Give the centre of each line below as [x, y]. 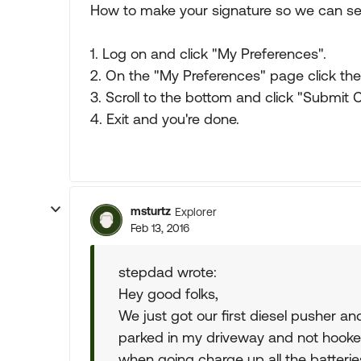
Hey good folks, [168, 294]
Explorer [196, 212]
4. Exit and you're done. [165, 119]
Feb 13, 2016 [160, 228]
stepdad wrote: [168, 272]
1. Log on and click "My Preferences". [208, 54]
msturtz [151, 211]
